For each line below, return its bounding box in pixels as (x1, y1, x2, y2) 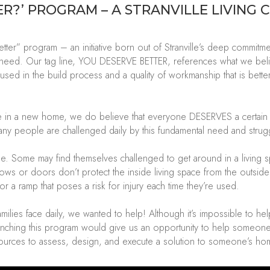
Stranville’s (165, 40, 205, 55)
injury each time (120, 179, 187, 193)
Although (149, 207, 188, 221)
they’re (187, 179, 214, 193)
